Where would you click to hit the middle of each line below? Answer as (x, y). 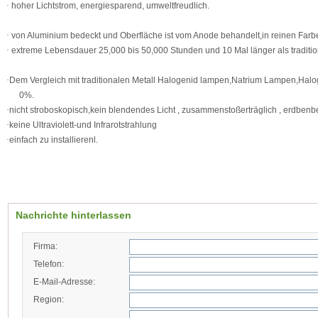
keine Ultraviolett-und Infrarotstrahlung (83, 125)
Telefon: (49, 264)
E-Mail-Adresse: (64, 282)
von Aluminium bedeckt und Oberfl (77, 35)
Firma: (45, 246)
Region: (49, 300)
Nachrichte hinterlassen (73, 215)
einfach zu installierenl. (54, 140)
